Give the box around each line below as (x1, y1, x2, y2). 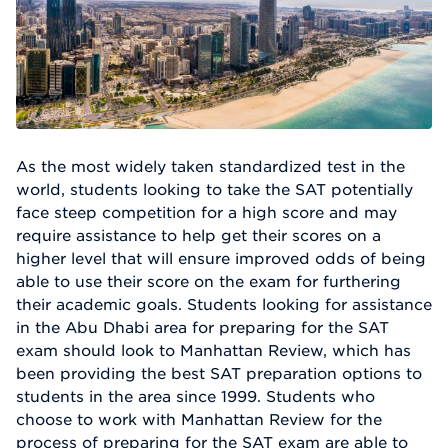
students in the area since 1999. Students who (16, 387, 375, 406)
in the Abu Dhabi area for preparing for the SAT (16, 318, 389, 337)
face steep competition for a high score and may (16, 203, 397, 222)
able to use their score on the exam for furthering (16, 272, 401, 291)
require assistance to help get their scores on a (16, 226, 381, 245)
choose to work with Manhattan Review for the (16, 410, 382, 429)
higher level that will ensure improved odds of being (16, 249, 426, 268)
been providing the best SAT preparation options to (16, 364, 422, 383)
